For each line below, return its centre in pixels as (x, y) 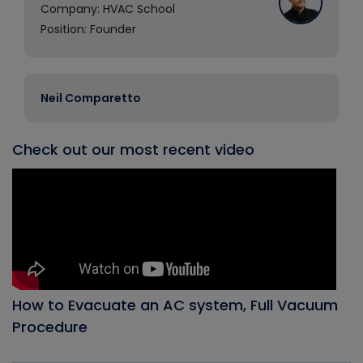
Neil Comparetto (91, 98)
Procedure (50, 327)
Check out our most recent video (133, 149)
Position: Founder (88, 29)
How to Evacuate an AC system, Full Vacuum (175, 305)
